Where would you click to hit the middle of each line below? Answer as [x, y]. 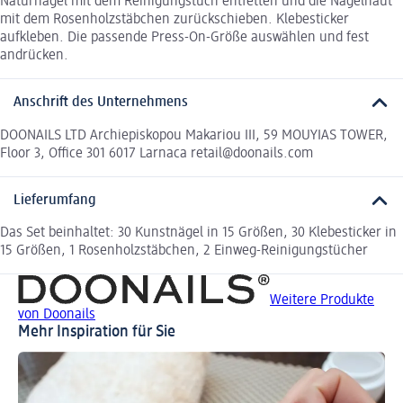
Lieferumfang [55, 200]
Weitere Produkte [322, 301]
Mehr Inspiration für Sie [97, 332]
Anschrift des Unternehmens [101, 103]
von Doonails [57, 315]
